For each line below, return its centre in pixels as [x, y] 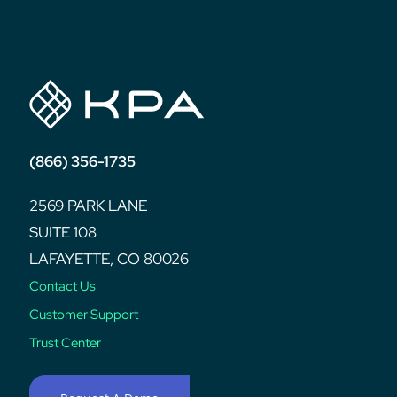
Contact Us [63, 286]
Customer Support [84, 314]
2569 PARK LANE [89, 205]
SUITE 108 [63, 232]
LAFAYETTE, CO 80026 [109, 258]
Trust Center [66, 343]
